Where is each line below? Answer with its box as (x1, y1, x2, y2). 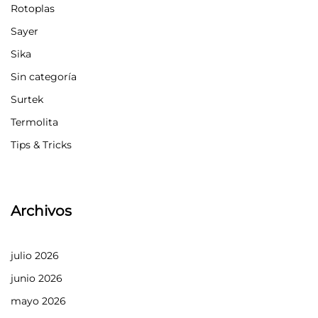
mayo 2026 (11, 294, 66, 307)
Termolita (11, 115, 58, 128)
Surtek (11, 92, 43, 106)
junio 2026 (11, 271, 62, 285)
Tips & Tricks (11, 138, 72, 151)
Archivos (11, 202, 72, 219)
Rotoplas (11, 1, 55, 15)
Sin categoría (11, 70, 77, 83)
